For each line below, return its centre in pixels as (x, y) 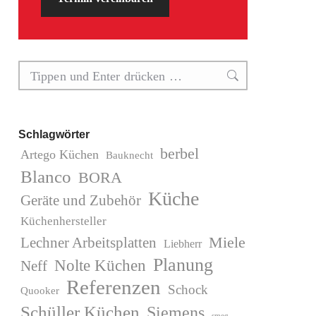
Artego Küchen (60, 154)
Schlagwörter (54, 134)
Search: (35, 69)
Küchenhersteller (63, 221)
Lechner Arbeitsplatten (89, 243)
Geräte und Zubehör (81, 200)
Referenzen (114, 287)
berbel (180, 153)
